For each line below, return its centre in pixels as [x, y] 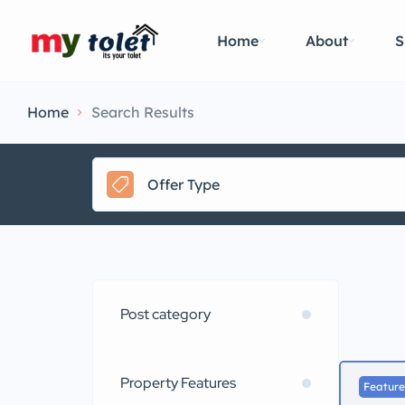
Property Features [178, 383]
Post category [165, 314]
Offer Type [184, 184]
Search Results [143, 112]
